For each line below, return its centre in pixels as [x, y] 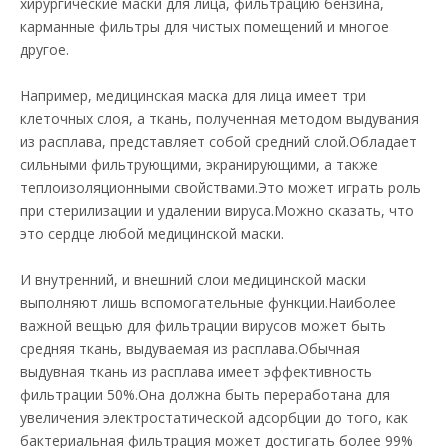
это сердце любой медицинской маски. [152, 233]
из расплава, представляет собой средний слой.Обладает [218, 141]
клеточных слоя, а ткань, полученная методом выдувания [219, 118]
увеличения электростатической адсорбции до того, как [214, 417]
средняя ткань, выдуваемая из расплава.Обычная [190, 348]
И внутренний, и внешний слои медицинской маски [193, 279]
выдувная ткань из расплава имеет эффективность [196, 371]
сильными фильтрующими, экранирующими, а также [199, 164]
